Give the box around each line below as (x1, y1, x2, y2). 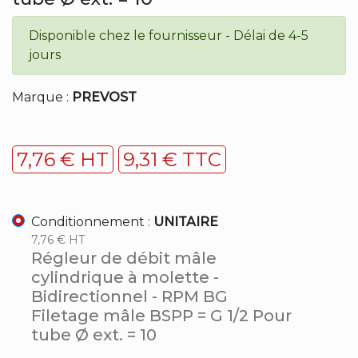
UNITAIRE (153, 213, 218, 229)
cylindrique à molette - (31, 267, 219, 287)
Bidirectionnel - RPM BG (31, 286, 228, 306)
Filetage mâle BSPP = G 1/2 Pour (31, 305, 292, 325)
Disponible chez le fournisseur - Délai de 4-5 (29, 27, 308, 43)
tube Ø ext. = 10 (31, 324, 157, 344)
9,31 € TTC (123, 147, 221, 171)
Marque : (12, 89, 72, 105)
